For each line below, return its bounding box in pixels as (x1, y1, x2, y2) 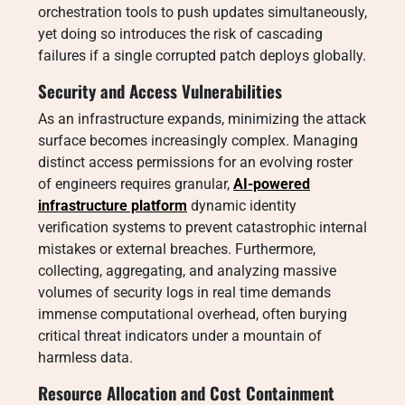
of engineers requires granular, (38, 175, 233, 193)
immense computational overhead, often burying (38, 306, 347, 323)
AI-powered (233, 175, 310, 193)
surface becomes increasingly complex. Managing (38, 132, 358, 149)
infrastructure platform (38, 197, 187, 214)
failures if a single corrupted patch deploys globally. (38, 47, 366, 64)
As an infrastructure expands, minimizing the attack (38, 110, 366, 127)
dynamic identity (187, 197, 297, 214)
